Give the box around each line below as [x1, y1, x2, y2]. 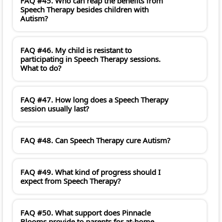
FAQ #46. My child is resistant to [20, 45, 132, 55]
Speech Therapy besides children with [20, 4, 149, 15]
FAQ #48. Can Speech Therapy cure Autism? [20, 135, 170, 146]
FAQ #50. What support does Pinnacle [20, 208, 151, 218]
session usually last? [20, 104, 89, 114]
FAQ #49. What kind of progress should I [20, 167, 161, 177]
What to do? [20, 63, 61, 73]
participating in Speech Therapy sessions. [20, 54, 161, 64]
